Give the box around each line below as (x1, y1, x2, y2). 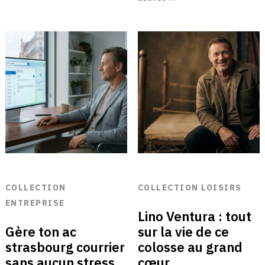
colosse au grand (137, 238, 243, 256)
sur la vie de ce (137, 223, 229, 241)
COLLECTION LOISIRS (137, 182, 242, 193)
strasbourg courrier (5, 238, 125, 256)
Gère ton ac (5, 223, 76, 241)
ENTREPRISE (5, 198, 65, 209)
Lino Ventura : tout (137, 208, 251, 225)
